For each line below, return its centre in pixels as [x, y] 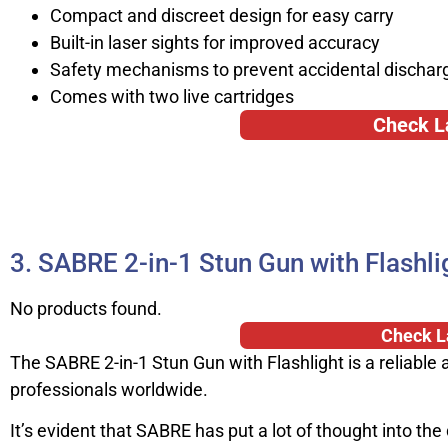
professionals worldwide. [109, 389]
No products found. [86, 308]
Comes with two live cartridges [172, 96]
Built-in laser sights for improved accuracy [215, 42]
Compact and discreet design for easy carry [222, 15]
